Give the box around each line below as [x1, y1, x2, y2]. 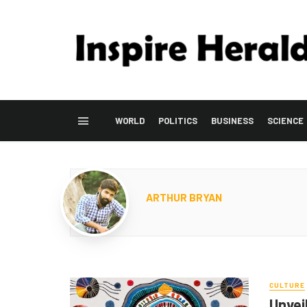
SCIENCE [267, 114, 304, 126]
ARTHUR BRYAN [146, 191, 222, 204]
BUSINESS [211, 114, 254, 126]
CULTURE [269, 280, 305, 289]
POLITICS [158, 114, 197, 126]
